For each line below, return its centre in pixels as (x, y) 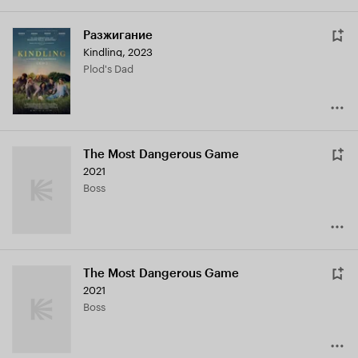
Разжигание (118, 36)
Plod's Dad (111, 68)
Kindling (103, 51)
